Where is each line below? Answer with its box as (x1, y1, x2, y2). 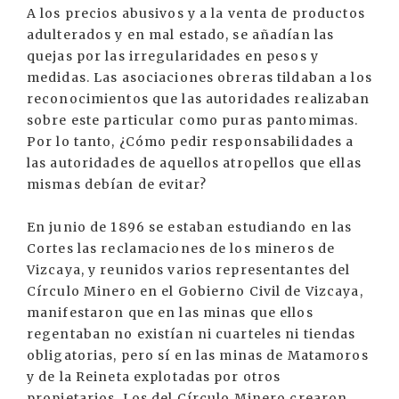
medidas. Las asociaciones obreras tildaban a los (27, 69, 372, 85)
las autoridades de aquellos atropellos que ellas (27, 155, 362, 171)
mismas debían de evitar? (27, 176, 207, 192)
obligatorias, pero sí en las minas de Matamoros (27, 347, 369, 363)
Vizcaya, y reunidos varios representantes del (27, 262, 351, 278)
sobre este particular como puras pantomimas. (27, 112, 359, 128)
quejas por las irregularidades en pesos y (27, 48, 319, 64)
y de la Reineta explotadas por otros (27, 369, 281, 385)
